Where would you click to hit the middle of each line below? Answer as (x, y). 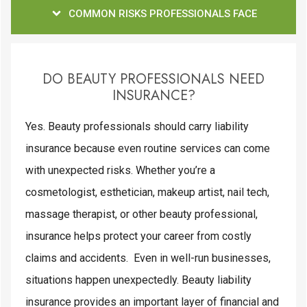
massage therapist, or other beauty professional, (142, 214)
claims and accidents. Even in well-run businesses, (148, 258)
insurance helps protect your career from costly (138, 236)
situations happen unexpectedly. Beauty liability (138, 280)
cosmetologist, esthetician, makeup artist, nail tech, (147, 192)
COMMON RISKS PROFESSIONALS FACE (163, 13)
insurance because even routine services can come (148, 148)
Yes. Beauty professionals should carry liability (137, 126)
